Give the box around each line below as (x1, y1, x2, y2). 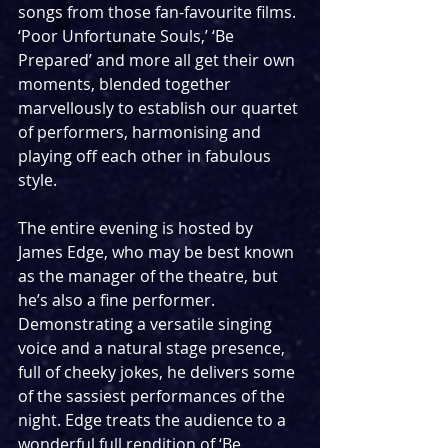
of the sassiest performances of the (18, 385, 289, 408)
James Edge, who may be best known (18, 241, 298, 264)
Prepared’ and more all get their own (18, 49, 299, 72)
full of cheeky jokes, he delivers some (18, 361, 299, 384)
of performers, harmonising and (18, 121, 265, 144)
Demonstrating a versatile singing (18, 313, 276, 336)
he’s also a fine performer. (18, 289, 219, 312)
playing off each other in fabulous (18, 145, 275, 168)
